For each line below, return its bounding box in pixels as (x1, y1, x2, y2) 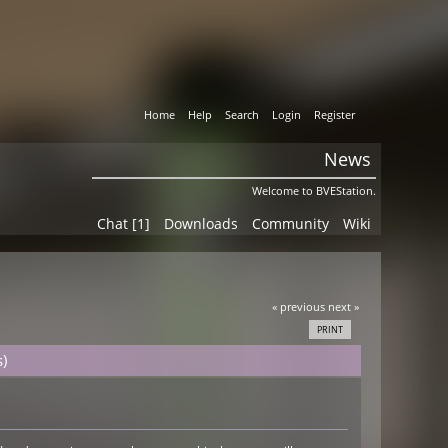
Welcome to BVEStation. (251, 183, 376, 199)
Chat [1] (96, 214, 150, 234)
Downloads (163, 214, 238, 234)
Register (314, 107, 356, 122)
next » (327, 298, 359, 314)
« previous (271, 298, 325, 314)
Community (251, 214, 329, 234)
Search (225, 107, 260, 122)
